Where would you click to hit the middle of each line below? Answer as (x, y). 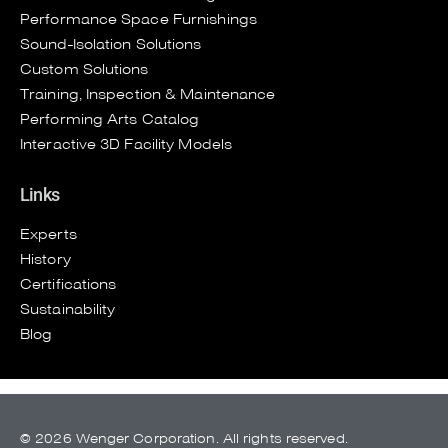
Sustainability (68, 309)
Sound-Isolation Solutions (111, 44)
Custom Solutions (84, 69)
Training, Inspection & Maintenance (148, 94)
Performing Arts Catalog (110, 119)
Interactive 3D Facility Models (126, 144)
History (45, 259)
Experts (48, 234)
